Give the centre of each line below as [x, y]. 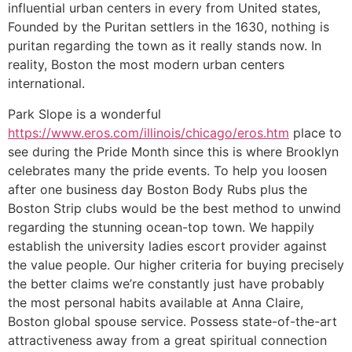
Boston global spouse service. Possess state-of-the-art [172, 321]
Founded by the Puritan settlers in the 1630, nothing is [169, 27]
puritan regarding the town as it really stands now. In [165, 46]
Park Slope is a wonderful [84, 114]
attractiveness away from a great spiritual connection [167, 340]
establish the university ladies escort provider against [167, 246]
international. [46, 84]
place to [315, 132]
